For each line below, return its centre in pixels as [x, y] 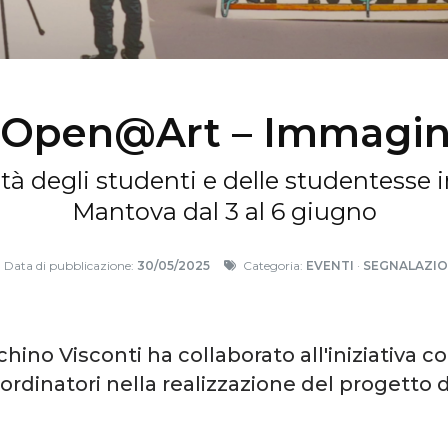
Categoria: [272, 265]
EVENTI [329, 265]
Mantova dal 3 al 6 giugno [224, 211]
